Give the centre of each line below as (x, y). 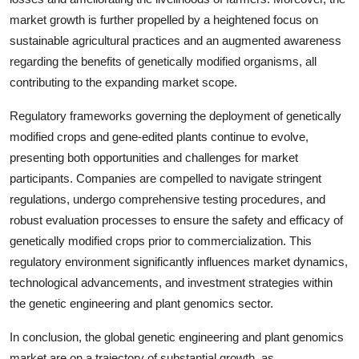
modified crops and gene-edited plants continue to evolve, (159, 137)
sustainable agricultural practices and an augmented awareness (175, 41)
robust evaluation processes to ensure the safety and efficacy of (176, 220)
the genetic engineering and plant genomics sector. (141, 304)
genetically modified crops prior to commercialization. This (161, 241)
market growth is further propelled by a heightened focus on (164, 20)
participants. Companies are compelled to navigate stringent (165, 179)
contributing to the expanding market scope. (123, 83)
